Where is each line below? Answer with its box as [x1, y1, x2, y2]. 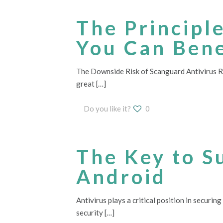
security [76, 208, 103, 217]
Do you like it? [84, 104, 131, 113]
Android [76, 165, 166, 189]
